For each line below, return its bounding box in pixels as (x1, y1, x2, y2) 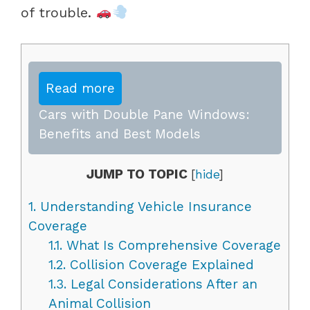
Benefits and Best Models (39, 125, 201, 142)
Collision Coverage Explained (65, 256, 254, 273)
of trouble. (21, 3, 96, 21)
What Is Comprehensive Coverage (62, 237, 281, 253)
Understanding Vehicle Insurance (36, 198, 252, 215)
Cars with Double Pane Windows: (39, 106, 250, 122)
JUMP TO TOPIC (86, 165, 188, 182)
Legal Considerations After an (66, 275, 257, 292)
